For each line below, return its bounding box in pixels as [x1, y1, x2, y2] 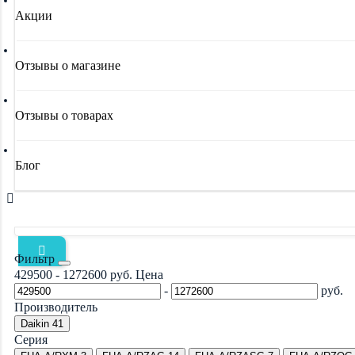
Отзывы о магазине [15, 59, 120, 72]
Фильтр [14, 252, 58, 265]
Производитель [14, 300, 97, 314]
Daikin [21, 318, 49, 330]
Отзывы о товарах [15, 109, 113, 122]
